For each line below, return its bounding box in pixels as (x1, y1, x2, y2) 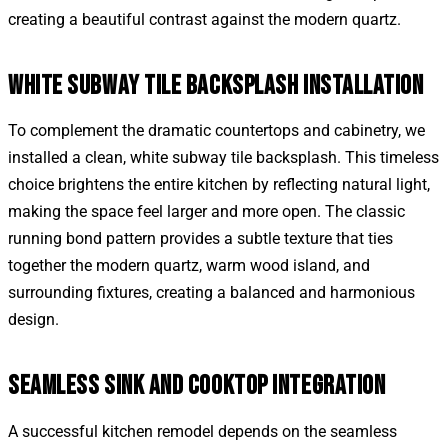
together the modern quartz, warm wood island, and (8, 256, 370, 276)
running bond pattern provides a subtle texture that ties (8, 229, 393, 249)
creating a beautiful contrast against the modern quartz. (8, 9, 401, 29)
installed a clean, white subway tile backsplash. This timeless (8, 148, 439, 168)
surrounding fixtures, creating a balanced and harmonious (8, 283, 415, 303)
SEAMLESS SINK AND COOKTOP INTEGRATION (8, 370, 386, 403)
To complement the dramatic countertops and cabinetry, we (8, 121, 425, 141)
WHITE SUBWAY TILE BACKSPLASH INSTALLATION (8, 69, 424, 102)
